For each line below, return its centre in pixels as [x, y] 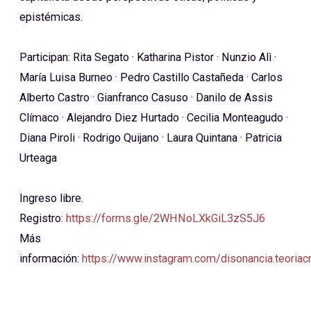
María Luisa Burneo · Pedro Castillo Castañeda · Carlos [151, 78]
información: [51, 259]
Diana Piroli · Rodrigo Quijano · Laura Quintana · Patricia [151, 138]
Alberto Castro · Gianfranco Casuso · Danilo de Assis [146, 98]
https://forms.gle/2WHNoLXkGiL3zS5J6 [166, 219]
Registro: [43, 219]
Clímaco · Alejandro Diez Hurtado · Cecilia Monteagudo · [154, 118]
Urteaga [38, 158]
